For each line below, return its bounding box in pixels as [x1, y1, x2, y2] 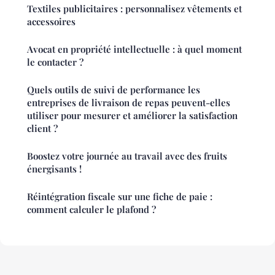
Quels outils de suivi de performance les [27, 83, 200, 96]
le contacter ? [27, 56, 83, 69]
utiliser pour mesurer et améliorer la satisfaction [27, 109, 238, 122]
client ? [27, 122, 58, 135]
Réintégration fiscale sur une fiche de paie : [27, 190, 212, 203]
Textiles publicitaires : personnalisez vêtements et [27, 2, 242, 15]
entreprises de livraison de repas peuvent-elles [27, 96, 230, 109]
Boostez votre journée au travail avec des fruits [27, 150, 227, 163]
